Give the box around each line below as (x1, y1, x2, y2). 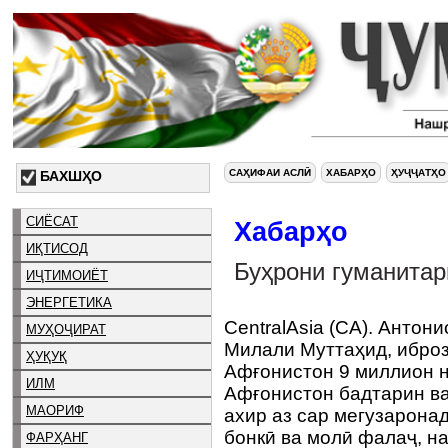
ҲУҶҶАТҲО (391, 167, 446, 178)
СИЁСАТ (26, 213, 78, 229)
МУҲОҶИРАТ (26, 321, 106, 337)
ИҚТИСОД (26, 240, 88, 256)
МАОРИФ (26, 402, 84, 418)
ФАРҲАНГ (26, 429, 88, 445)
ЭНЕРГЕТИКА (26, 294, 112, 310)
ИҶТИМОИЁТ (26, 267, 108, 283)
